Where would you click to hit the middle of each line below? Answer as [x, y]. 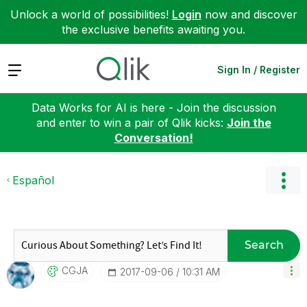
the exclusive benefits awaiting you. [153, 29]
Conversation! [153, 137]
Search [264, 245]
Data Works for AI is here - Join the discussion [153, 107]
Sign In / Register [259, 69]
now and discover [249, 14]
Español [33, 180]
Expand [26, 69]
